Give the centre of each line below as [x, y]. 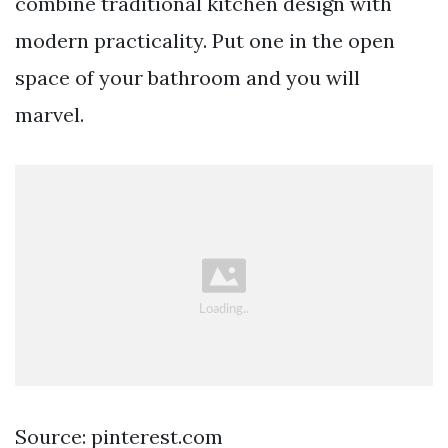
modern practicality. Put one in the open [205, 41]
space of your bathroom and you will [187, 78]
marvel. [49, 115]
